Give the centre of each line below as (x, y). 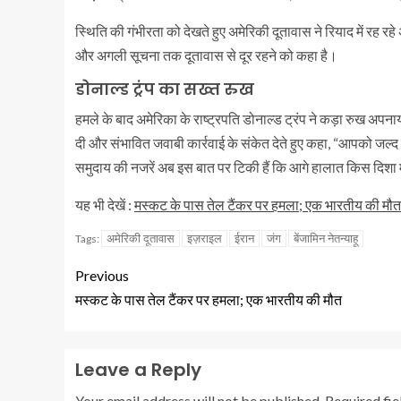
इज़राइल (205, 238)
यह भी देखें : (105, 205)
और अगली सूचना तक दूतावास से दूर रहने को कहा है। (206, 55)
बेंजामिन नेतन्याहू (326, 238)
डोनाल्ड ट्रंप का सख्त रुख (165, 89)
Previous (102, 275)
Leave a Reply (138, 370)
